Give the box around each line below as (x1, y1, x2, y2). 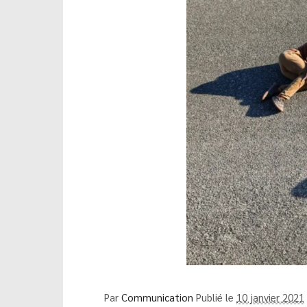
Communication (121, 290, 193, 304)
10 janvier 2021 (236, 290, 304, 304)
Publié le (196, 290, 236, 304)
